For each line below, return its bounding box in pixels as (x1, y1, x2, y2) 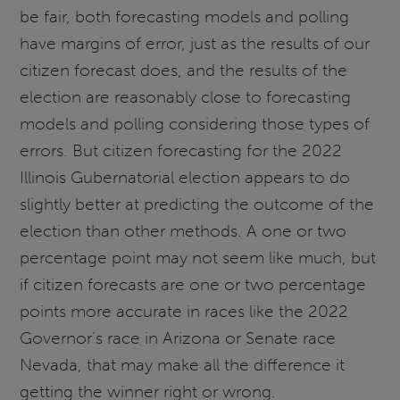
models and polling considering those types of (20, 112, 371, 134)
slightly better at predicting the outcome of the (20, 193, 375, 214)
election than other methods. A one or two (20, 220, 347, 241)
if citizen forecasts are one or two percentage (20, 273, 367, 295)
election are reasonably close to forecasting (20, 86, 352, 107)
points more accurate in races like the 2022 (20, 300, 349, 321)
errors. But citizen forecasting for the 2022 (20, 139, 343, 161)
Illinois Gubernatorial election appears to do (20, 166, 351, 187)
